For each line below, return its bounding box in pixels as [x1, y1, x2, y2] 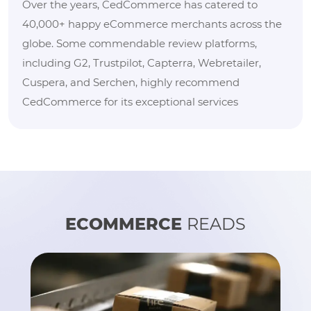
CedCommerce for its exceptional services [22, 94, 238, 108]
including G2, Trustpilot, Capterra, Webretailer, [22, 56, 261, 69]
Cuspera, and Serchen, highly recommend [22, 75, 239, 89]
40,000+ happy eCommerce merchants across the [22, 17, 282, 31]
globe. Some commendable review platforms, [22, 36, 257, 50]
